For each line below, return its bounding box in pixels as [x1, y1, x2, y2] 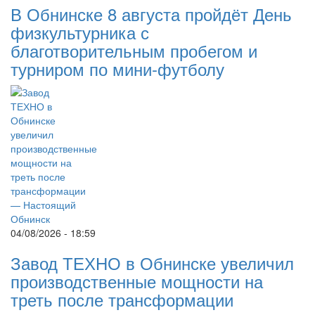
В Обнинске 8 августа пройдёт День [11, 1, 292, 26]
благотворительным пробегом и [11, 38, 257, 63]
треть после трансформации [11, 287, 233, 311]
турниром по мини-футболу [11, 56, 224, 81]
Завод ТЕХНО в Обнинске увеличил [11, 250, 294, 275]
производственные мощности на [11, 269, 263, 293]
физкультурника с [11, 20, 149, 44]
